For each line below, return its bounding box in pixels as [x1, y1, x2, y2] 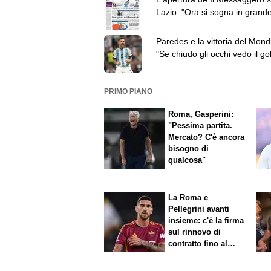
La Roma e [168, 192, 209, 202]
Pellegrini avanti [168, 204, 230, 214]
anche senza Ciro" [155, 19, 226, 30]
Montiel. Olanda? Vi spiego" [155, 62, 262, 72]
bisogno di [168, 143, 209, 153]
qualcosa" [168, 155, 206, 165]
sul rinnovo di [168, 227, 221, 237]
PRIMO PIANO [104, 88, 152, 96]
